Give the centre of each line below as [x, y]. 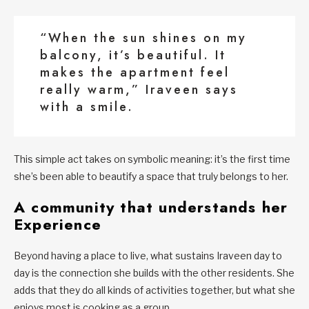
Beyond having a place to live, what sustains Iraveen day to [148, 256]
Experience [58, 225]
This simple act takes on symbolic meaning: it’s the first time [152, 159]
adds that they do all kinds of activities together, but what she [154, 290]
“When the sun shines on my [143, 38]
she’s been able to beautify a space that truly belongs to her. [151, 177]
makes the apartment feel [135, 73]
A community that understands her [151, 207]
